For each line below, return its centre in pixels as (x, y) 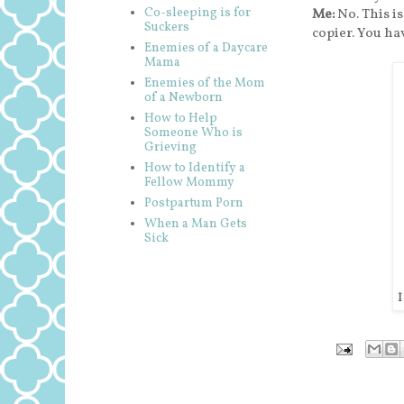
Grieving (170, 147)
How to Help (180, 118)
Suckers (166, 27)
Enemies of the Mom (204, 83)
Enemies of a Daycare (206, 48)
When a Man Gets (195, 224)
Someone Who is (193, 133)
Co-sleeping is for (197, 13)
